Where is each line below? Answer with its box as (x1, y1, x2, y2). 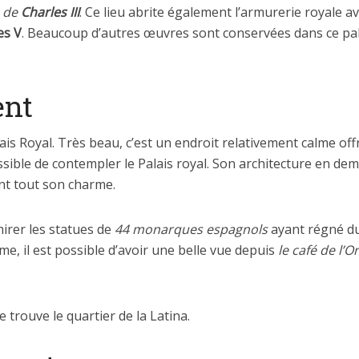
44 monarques (115, 220, 203, 238)
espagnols (206, 220, 271, 238)
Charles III (21, 3, 79, 21)
